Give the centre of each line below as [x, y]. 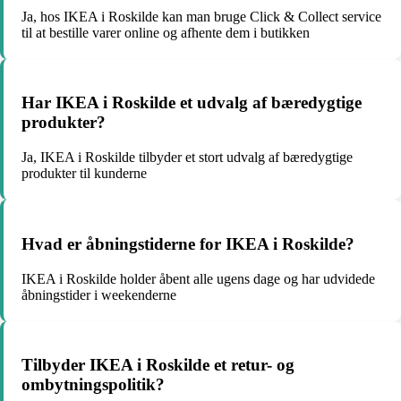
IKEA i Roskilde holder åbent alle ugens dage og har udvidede [198, 278]
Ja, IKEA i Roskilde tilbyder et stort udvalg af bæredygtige [187, 158]
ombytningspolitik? [93, 385]
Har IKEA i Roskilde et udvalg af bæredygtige [192, 103]
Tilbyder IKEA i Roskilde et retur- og [158, 365]
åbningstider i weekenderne [99, 294]
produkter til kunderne [84, 174]
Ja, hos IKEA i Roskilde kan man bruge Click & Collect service [201, 16]
